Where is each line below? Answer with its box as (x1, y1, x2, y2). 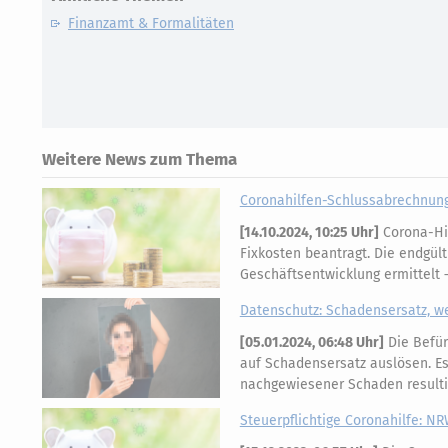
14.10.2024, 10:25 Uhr (243, 223, 374, 241)
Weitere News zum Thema (42, 148, 237, 170)
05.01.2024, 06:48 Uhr (244, 333, 379, 351)
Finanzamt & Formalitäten (68, 14, 234, 32)
